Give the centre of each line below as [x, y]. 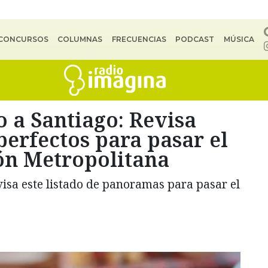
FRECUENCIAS [139, 39]
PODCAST [195, 39]
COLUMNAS [80, 39]
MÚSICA [239, 39]
